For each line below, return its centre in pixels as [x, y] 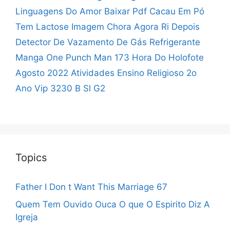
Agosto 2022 [42, 73]
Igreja [27, 217]
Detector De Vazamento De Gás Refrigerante [108, 42]
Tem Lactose [42, 26]
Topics [31, 158]
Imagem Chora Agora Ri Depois [136, 26]
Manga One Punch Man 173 [72, 57]
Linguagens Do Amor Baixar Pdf [81, 11]
